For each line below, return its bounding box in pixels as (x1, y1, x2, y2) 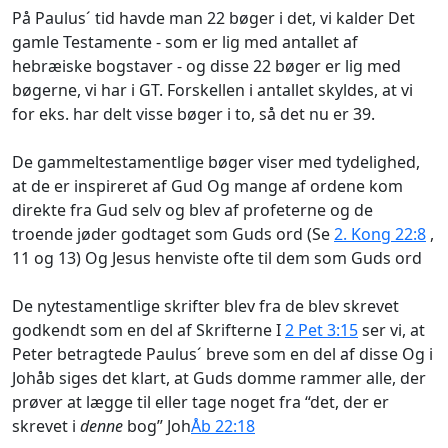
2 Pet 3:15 (285, 318, 358, 341)
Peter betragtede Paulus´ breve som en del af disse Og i (12, 342, 433, 365)
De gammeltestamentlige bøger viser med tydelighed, (12, 150, 420, 173)
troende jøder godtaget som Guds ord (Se (12, 222, 334, 245)
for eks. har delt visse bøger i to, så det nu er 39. (12, 102, 375, 125)
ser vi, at (358, 318, 425, 341)
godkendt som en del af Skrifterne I (12, 318, 285, 341)
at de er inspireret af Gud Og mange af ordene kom (12, 174, 403, 197)
